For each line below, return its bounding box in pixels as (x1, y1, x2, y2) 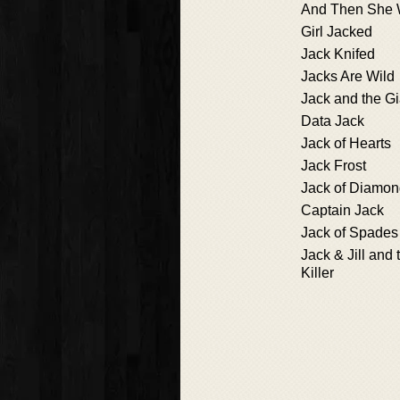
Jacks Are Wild (301, 69, 395, 84)
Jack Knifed (301, 46, 375, 62)
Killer (301, 265, 334, 280)
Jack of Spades (301, 225, 398, 240)
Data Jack (301, 113, 364, 129)
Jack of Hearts (301, 136, 391, 151)
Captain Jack (301, 203, 384, 218)
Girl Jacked (301, 24, 372, 39)
